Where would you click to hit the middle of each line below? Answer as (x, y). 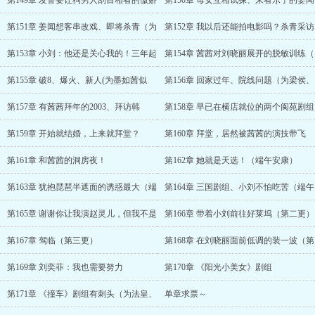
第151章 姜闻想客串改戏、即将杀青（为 (82, 27)
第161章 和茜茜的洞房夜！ (57, 160)
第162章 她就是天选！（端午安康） (231, 160)
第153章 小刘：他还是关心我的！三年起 (82, 53)
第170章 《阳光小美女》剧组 (218, 267)
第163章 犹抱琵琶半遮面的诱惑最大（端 (82, 187)
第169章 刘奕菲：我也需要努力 (65, 267)
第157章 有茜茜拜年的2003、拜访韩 (73, 107)
